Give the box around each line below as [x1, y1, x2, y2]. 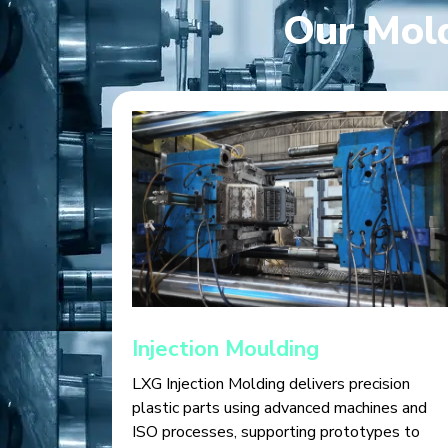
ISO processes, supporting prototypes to [132, 420, 420, 443]
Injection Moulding [132, 333, 319, 364]
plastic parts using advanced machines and [132, 396, 427, 419]
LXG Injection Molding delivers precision [132, 372, 410, 395]
